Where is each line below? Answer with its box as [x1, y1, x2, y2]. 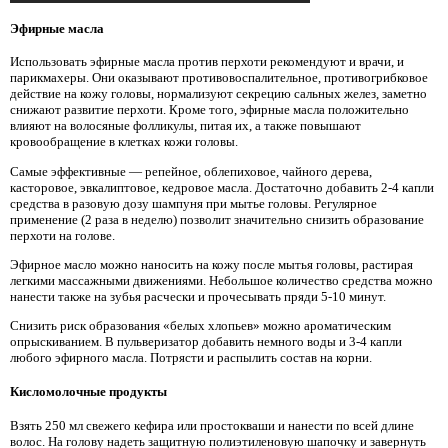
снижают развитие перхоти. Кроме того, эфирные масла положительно [10, 102, 409, 118]
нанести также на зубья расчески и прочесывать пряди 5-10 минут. [10, 288, 386, 304]
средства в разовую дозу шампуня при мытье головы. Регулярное [10, 195, 377, 211]
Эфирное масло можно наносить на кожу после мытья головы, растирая [10, 256, 413, 272]
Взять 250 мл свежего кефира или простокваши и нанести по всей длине [10, 417, 414, 433]
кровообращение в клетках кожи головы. [10, 134, 238, 150]
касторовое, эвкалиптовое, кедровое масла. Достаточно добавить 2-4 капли [10, 179, 434, 195]
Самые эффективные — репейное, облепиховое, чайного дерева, [10, 163, 372, 179]
